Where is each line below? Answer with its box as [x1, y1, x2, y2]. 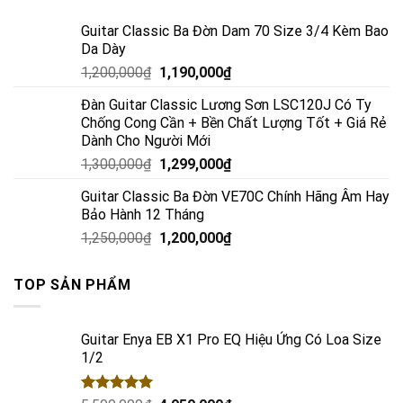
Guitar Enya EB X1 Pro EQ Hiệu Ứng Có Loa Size [81, 331, 381, 349]
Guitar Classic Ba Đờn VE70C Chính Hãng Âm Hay [81, 187, 390, 205]
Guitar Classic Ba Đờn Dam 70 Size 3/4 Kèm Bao [81, 22, 389, 40]
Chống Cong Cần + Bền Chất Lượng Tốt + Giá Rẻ [81, 113, 386, 131]
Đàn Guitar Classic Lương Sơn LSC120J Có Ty [81, 95, 372, 113]
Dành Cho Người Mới [81, 131, 210, 149]
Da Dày [81, 40, 126, 58]
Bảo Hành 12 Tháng [81, 205, 204, 223]
